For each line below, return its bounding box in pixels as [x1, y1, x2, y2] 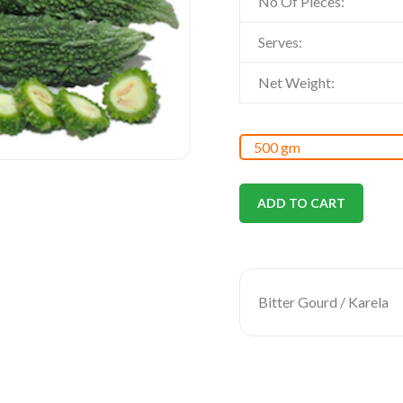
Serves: [258, 33, 302, 51]
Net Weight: [258, 74, 335, 92]
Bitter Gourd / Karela [258, 293, 389, 311]
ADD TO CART [257, 195, 345, 211]
